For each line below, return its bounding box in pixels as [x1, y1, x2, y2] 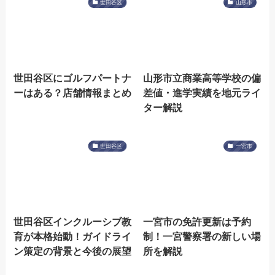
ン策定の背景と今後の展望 [14, 246, 132, 257]
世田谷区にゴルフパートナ [14, 72, 132, 84]
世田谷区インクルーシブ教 [14, 216, 132, 228]
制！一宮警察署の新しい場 [142, 231, 261, 242]
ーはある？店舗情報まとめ [14, 87, 132, 99]
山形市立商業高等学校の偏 [142, 72, 261, 84]
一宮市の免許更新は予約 [142, 216, 251, 228]
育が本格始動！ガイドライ [14, 231, 132, 242]
